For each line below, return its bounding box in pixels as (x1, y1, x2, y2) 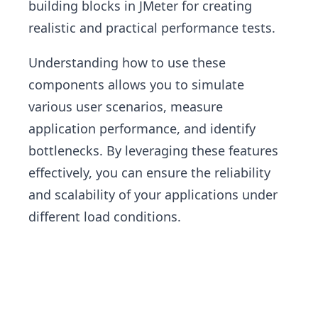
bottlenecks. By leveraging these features (28, 142, 278, 160)
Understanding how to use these (28, 54, 226, 72)
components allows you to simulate (28, 76, 244, 94)
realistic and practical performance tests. (28, 19, 275, 37)
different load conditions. (28, 208, 181, 226)
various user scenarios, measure (28, 98, 223, 116)
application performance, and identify (28, 120, 256, 138)
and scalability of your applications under (28, 186, 278, 204)
